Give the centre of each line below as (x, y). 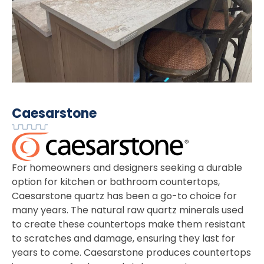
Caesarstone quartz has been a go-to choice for (124, 196)
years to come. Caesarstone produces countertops (131, 252)
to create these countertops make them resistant (129, 224)
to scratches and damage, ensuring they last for (123, 238)
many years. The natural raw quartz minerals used (128, 210)
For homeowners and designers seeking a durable (127, 167)
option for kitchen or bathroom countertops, (116, 181)
